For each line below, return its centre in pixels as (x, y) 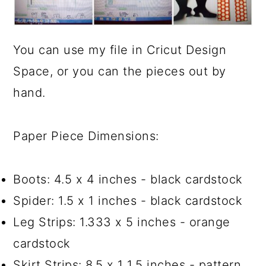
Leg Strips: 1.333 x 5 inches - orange (122, 222)
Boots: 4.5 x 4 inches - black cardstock (128, 179)
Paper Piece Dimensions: (86, 136)
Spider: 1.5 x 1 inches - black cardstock (128, 200)
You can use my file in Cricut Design (120, 50)
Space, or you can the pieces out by (120, 71)
